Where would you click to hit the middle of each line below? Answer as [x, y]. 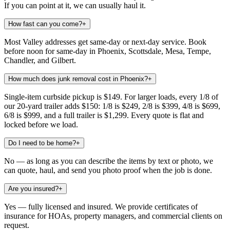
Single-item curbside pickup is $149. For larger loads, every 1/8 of [111, 97]
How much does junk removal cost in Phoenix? [78, 79]
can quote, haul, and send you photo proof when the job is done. [108, 170]
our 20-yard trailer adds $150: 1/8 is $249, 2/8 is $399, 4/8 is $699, [112, 106]
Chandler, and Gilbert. [40, 60]
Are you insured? [33, 188]
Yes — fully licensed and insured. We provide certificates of [101, 206]
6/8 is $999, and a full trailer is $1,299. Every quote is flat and [104, 115]
